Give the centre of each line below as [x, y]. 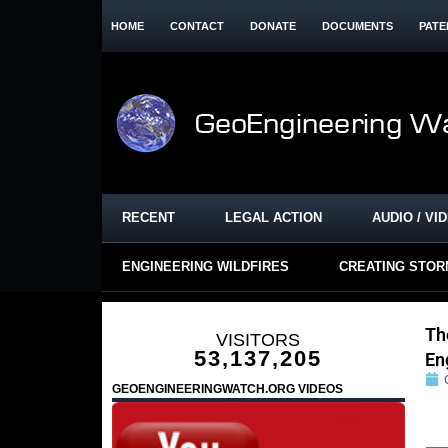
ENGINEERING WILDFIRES [205, 266]
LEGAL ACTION [273, 217]
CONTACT [197, 26]
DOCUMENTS [357, 26]
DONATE [273, 26]
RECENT [148, 217]
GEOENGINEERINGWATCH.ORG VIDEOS [227, 389]
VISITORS [258, 340]
